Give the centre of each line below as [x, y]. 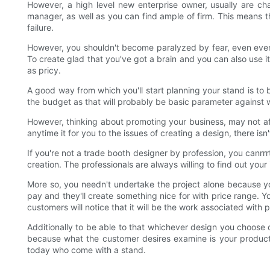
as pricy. [44, 71]
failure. [40, 28]
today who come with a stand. [86, 250]
